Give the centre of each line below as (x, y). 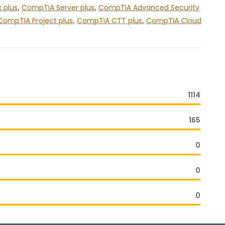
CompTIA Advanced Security (149, 8)
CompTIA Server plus (58, 8)
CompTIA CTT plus (109, 21)
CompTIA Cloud (174, 21)
